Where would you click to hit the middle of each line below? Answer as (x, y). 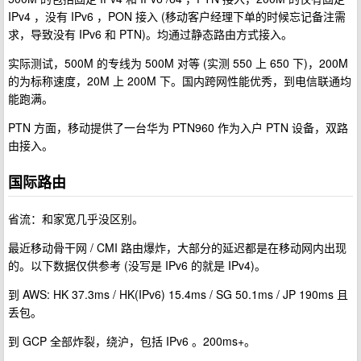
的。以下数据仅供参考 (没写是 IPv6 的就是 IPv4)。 (137, 265)
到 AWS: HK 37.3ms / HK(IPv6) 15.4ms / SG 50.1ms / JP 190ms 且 (178, 294)
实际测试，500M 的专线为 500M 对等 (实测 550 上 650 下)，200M (178, 63)
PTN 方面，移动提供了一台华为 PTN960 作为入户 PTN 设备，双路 (178, 128)
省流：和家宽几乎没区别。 (76, 218)
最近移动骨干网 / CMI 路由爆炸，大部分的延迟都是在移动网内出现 (177, 247)
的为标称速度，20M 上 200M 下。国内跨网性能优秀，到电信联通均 (180, 81)
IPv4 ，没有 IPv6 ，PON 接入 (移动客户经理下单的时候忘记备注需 (177, 17)
